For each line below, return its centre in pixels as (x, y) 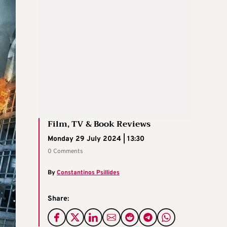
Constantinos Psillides (88, 173)
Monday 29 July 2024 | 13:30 (96, 139)
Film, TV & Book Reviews (99, 124)
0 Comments (65, 152)
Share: (58, 199)
